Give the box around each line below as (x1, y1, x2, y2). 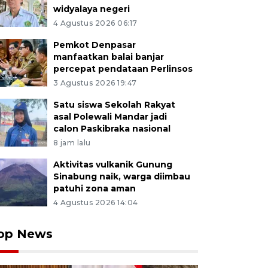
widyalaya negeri (53, 4, 130, 14)
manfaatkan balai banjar (53, 51, 164, 62)
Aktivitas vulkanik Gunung (53, 159, 172, 170)
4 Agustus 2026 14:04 (53, 198, 138, 207)
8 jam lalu (53, 138, 91, 147)
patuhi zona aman (53, 183, 136, 194)
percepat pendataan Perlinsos (53, 63, 193, 74)
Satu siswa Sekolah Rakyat (53, 99, 175, 110)
